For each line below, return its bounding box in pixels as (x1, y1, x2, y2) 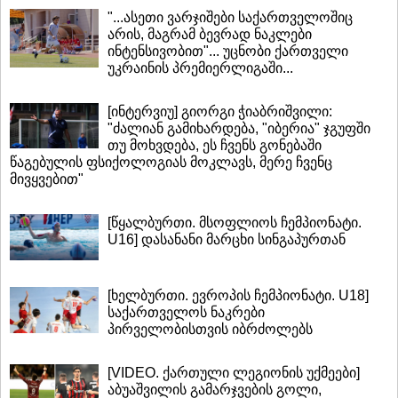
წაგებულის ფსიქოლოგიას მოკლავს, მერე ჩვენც (10, 154, 332, 170)
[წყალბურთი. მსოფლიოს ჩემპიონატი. (107, 214, 362, 230)
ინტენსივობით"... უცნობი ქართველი (107, 43, 348, 59)
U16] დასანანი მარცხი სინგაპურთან (107, 231, 346, 247)
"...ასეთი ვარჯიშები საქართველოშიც (107, 9, 353, 25)
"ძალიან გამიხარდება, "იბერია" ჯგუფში (107, 120, 370, 136)
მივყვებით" (10, 171, 84, 187)
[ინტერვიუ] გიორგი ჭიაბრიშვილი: (107, 103, 332, 119)
